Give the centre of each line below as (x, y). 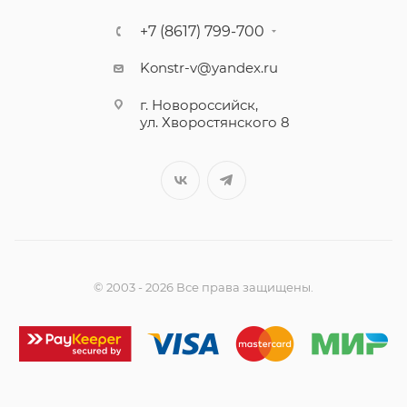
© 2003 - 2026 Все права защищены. (203, 287)
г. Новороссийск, (199, 105)
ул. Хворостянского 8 (215, 122)
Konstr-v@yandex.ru (209, 68)
